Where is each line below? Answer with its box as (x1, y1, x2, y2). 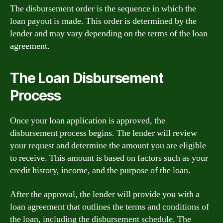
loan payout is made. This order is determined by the (10, 15, 197, 27)
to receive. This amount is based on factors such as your (10, 152, 208, 164)
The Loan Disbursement (10, 70, 163, 87)
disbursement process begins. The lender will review (10, 127, 197, 139)
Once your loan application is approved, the (10, 115, 165, 126)
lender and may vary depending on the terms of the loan (10, 28, 208, 39)
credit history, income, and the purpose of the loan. (10, 165, 191, 176)
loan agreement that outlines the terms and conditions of (10, 201, 209, 213)
